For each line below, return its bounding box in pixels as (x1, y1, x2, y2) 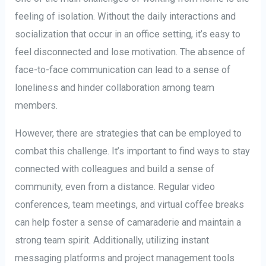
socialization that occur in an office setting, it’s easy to (15, 28, 241, 40)
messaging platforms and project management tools (15, 252, 235, 264)
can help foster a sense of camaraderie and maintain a (15, 216, 242, 228)
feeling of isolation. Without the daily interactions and (15, 11, 236, 23)
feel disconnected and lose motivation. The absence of (15, 46, 246, 58)
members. (15, 100, 58, 112)
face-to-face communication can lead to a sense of (15, 64, 231, 76)
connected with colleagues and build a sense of (15, 163, 215, 175)
